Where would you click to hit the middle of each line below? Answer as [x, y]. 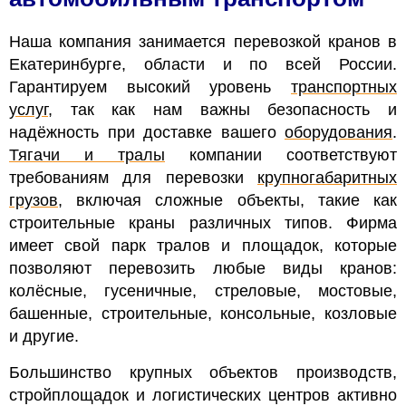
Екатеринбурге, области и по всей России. [203, 64]
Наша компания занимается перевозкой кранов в [203, 41]
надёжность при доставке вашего [147, 132]
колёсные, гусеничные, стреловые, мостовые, [203, 290]
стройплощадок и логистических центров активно [203, 395]
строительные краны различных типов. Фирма [203, 222]
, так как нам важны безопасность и [222, 109]
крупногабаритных [327, 177]
